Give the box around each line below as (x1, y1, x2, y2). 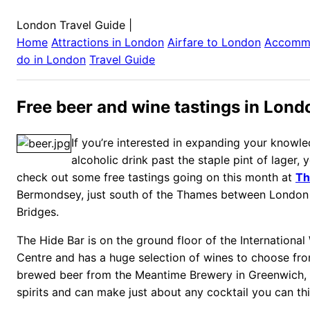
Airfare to (167, 35, 221, 49)
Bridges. (17, 204, 59, 219)
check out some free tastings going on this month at (17, 170, 295, 184)
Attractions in (51, 35, 125, 49)
